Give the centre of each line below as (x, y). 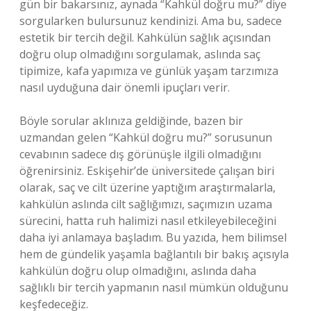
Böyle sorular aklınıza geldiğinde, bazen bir (131, 121)
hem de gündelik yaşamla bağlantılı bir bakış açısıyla (154, 254)
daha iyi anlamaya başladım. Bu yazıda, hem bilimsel (153, 237)
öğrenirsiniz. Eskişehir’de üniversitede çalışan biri (147, 171)
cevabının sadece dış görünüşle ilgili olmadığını (140, 154)
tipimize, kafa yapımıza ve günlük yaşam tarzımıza (149, 71)
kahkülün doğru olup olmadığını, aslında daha (138, 271)
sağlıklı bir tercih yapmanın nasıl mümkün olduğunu (154, 287)
